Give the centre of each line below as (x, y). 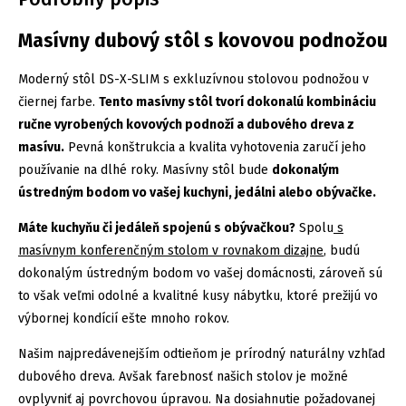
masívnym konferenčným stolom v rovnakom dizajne (171, 250)
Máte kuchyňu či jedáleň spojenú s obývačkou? (157, 227)
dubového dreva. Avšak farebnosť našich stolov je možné (183, 376)
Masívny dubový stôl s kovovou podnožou (203, 40)
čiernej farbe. (58, 101)
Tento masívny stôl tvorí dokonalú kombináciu (237, 101)
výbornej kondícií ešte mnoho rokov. (126, 318)
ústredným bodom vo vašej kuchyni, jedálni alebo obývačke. (197, 192)
